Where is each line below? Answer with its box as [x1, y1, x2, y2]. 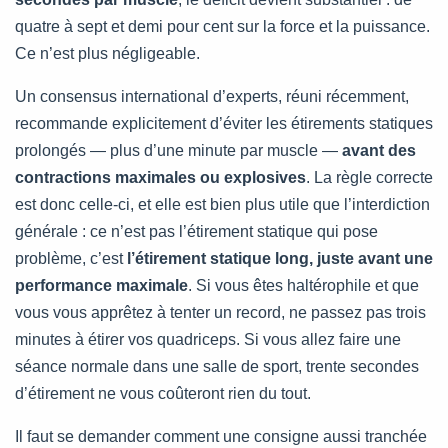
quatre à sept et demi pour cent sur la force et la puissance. [15, 18, 430, 36]
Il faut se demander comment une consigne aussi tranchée [15, 428, 427, 446]
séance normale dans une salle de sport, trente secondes [15, 358, 419, 376]
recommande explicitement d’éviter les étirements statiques [15, 115, 433, 133]
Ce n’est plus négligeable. [15, 45, 200, 63]
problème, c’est [15, 250, 127, 268]
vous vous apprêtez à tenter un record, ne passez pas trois [15, 304, 426, 322]
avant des [342, 142, 416, 160]
